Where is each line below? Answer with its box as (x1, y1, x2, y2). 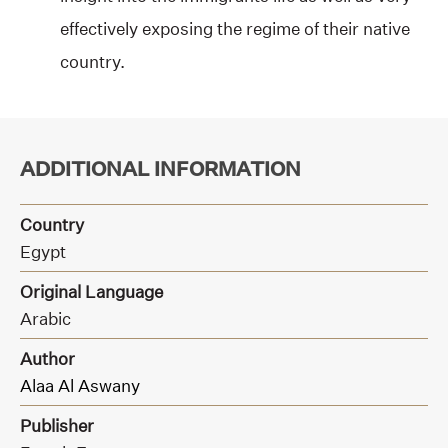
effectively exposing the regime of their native (60, 18, 410, 40)
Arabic (20, 307, 71, 329)
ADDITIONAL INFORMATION (20, 157, 301, 182)
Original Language (20, 280, 163, 302)
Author (20, 347, 75, 369)
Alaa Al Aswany (20, 374, 140, 396)
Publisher (20, 414, 94, 436)
